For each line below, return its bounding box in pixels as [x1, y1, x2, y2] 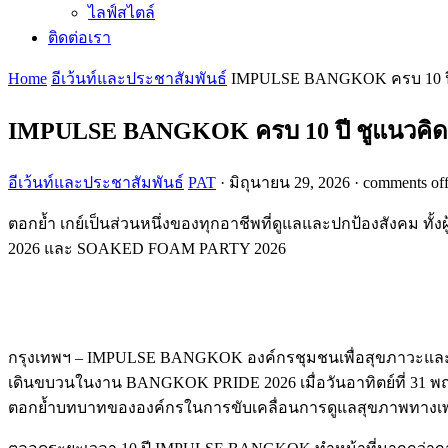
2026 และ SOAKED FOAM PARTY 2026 [8, 239, 286, 257]
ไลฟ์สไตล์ [88, 4, 155, 21]
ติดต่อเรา [48, 29, 111, 46]
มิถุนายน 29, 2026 [229, 173, 350, 191]
